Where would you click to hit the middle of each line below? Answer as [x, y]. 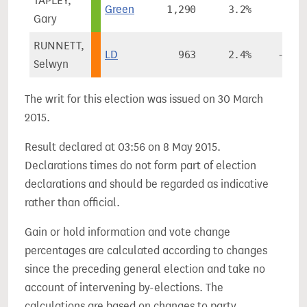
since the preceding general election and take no [145, 269]
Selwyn [51, 64]
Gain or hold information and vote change [127, 232]
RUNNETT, [59, 46]
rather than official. [72, 202]
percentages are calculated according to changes [146, 250]
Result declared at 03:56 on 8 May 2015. [123, 147]
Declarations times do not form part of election [140, 165]
